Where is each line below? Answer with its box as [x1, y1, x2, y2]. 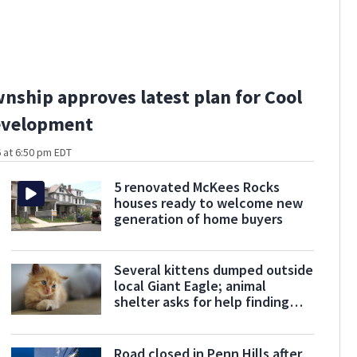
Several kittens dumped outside [114, 261, 314, 280]
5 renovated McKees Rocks [114, 177, 280, 196]
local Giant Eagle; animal [114, 277, 267, 296]
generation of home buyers [114, 209, 284, 228]
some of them [114, 308, 202, 328]
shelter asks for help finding [114, 292, 290, 312]
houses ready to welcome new [114, 193, 304, 212]
